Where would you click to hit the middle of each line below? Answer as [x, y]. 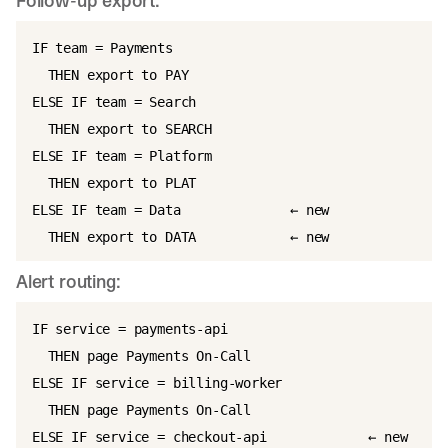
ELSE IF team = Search [114, 102]
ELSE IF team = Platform [122, 156]
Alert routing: [68, 281]
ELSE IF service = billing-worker [157, 383]
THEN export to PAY [110, 75]
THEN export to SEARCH [122, 129]
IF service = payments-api [130, 329]
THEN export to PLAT [114, 183]
